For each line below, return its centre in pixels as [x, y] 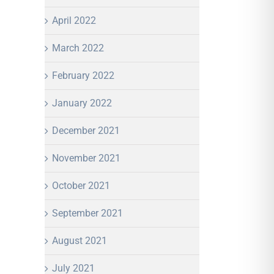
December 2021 [86, 130]
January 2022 [82, 103]
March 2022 [78, 48]
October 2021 [81, 185]
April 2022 [74, 20]
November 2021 [86, 158]
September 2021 [87, 213]
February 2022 [83, 75]
